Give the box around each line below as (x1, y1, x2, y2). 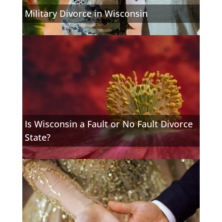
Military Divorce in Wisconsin (25, 7, 148, 19)
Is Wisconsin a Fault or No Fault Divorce (25, 117, 193, 130)
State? (25, 131, 51, 143)
